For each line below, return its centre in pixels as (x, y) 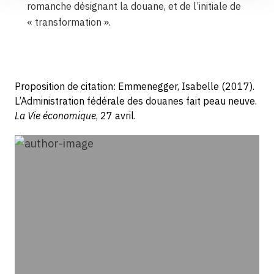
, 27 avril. (116, 116)
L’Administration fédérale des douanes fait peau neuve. (135, 101)
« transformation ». (70, 22)
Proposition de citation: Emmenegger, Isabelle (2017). (134, 87)
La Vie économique (55, 116)
